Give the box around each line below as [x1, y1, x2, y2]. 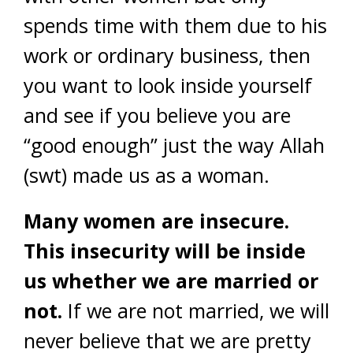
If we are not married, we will [62, 297, 329, 324]
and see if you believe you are [24, 102, 291, 128]
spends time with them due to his [24, 12, 327, 39]
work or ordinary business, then [24, 42, 310, 69]
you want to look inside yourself [24, 72, 312, 98]
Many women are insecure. [24, 207, 289, 234]
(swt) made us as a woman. [24, 162, 269, 188]
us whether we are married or [24, 267, 318, 294]
